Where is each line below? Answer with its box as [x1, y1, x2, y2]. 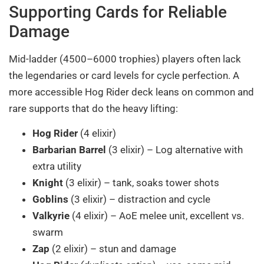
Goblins [32, 193, 68, 206]
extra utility [32, 160, 81, 173]
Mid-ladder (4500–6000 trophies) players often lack [9, 53, 241, 65]
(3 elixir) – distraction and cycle [68, 193, 210, 206]
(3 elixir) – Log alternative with [106, 144, 243, 156]
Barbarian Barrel [32, 144, 106, 156]
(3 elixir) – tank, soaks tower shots [63, 177, 219, 189]
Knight [32, 177, 63, 189]
